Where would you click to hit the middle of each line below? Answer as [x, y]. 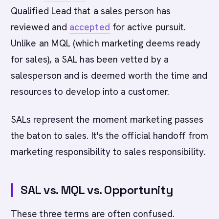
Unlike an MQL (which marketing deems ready [106, 43]
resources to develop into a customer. [90, 92]
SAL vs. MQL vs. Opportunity [97, 190]
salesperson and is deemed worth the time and [109, 76]
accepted [90, 27]
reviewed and [40, 27]
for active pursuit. [148, 27]
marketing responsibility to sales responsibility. [108, 152]
